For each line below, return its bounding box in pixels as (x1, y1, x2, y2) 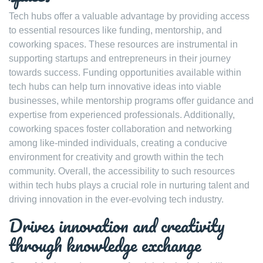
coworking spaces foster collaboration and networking (9, 124, 232, 134)
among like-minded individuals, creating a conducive (9, 138, 227, 148)
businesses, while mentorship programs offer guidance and (9, 96, 254, 106)
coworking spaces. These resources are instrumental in (9, 39, 238, 49)
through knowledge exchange (9, 231, 201, 259)
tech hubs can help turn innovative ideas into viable (9, 82, 221, 92)
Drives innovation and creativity (9, 211, 225, 240)
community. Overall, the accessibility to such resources (9, 166, 235, 176)
